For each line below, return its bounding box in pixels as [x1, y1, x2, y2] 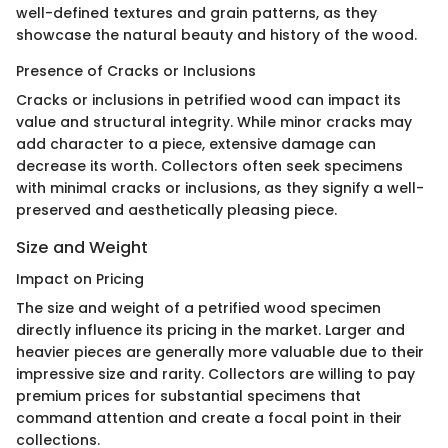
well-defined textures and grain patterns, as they [16, 2, 377, 23]
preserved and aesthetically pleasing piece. [16, 199, 337, 220]
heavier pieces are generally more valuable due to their [16, 341, 424, 362]
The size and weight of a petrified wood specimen [16, 297, 381, 318]
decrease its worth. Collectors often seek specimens [16, 155, 403, 176]
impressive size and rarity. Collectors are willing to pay [16, 363, 415, 384]
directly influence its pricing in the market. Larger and [16, 319, 405, 340]
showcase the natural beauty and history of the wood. [16, 24, 417, 45]
